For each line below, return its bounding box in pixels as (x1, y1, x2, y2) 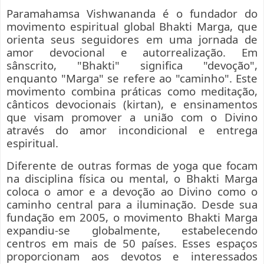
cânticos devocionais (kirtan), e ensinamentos (6, 97, 258, 112)
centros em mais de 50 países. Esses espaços (6, 236, 258, 251)
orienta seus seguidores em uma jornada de (6, 32, 258, 47)
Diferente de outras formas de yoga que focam (6, 158, 258, 173)
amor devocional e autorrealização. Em (6, 45, 258, 60)
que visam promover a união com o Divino (6, 110, 258, 125)
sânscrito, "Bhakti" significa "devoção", (6, 58, 258, 73)
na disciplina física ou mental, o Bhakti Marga (6, 171, 258, 186)
